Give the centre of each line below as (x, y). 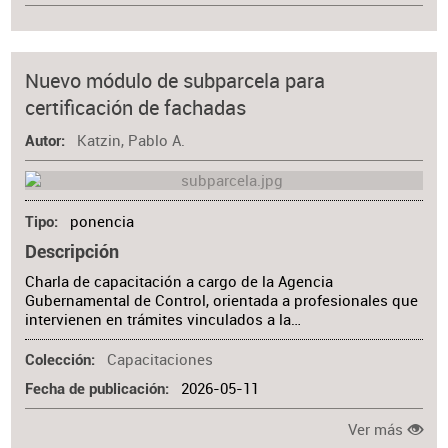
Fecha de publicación (95, 390)
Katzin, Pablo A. (130, 141)
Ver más (376, 429)
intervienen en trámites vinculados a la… (163, 319)
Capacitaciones (159, 360)
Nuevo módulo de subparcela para (175, 80)
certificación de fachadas (136, 107)
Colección (58, 361)
